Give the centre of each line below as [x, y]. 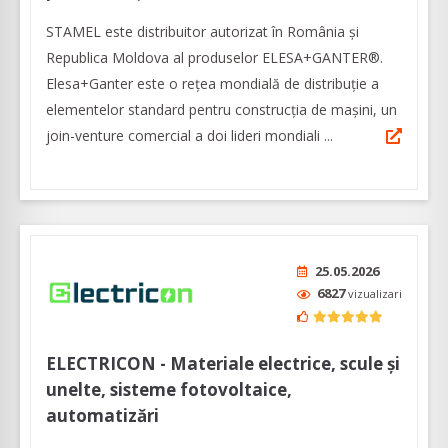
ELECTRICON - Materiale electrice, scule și [223, 363]
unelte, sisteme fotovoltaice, [169, 389]
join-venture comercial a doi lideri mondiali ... [189, 135]
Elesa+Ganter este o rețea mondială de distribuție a [212, 83]
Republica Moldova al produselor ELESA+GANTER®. [214, 57]
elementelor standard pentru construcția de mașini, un [221, 109]
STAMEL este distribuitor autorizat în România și [202, 31]
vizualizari [375, 293]
